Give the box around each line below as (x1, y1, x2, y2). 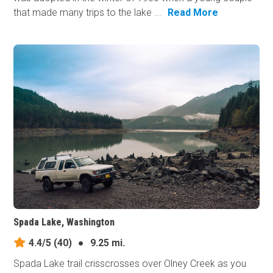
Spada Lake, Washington (13, 216, 115, 228)
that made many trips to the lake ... (13, 7, 162, 19)
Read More (168, 7, 219, 19)
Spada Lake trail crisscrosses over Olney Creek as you (13, 257, 247, 269)
